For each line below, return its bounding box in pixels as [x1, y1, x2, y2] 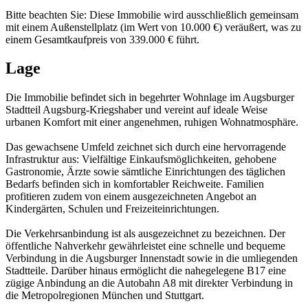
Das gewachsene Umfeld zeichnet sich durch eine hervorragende [5, 141, 286, 153]
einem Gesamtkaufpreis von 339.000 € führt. [5, 33, 199, 45]
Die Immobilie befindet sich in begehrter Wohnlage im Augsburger [5, 91, 294, 104]
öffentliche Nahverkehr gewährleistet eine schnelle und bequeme [5, 240, 285, 252]
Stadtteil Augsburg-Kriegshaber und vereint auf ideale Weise [5, 104, 267, 116]
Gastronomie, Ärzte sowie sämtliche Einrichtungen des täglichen [5, 166, 285, 178]
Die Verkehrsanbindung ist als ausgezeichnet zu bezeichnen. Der [5, 228, 285, 240]
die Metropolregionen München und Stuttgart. [5, 289, 204, 302]
